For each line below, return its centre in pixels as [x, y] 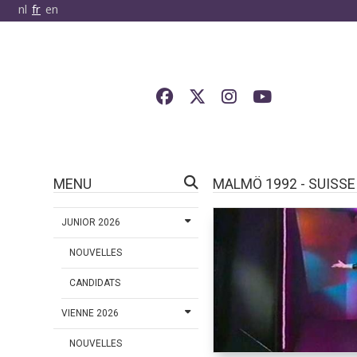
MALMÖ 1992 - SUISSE [284, 184]
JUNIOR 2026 [91, 223]
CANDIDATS [95, 283]
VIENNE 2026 [90, 314]
